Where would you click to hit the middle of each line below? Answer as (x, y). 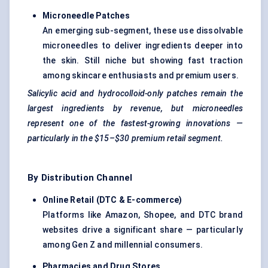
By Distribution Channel (80, 178)
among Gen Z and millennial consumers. (123, 245)
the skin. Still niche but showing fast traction (143, 61)
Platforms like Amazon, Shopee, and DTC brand (143, 215)
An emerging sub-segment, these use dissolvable (143, 31)
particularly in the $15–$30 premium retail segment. (126, 138)
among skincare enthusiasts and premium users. (141, 76)
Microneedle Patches (86, 16)
